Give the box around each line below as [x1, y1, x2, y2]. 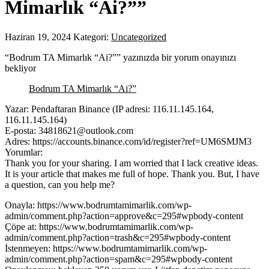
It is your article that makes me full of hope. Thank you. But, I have [5, 168, 259, 179]
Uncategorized [111, 31, 166, 42]
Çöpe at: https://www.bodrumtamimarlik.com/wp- [5, 221, 193, 232]
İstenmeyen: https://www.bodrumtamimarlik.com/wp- [5, 243, 207, 253]
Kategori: [73, 31, 111, 42]
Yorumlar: [5, 147, 43, 157]
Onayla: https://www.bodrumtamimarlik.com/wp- [5, 199, 192, 210]
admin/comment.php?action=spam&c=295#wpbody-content [5, 253, 232, 264]
